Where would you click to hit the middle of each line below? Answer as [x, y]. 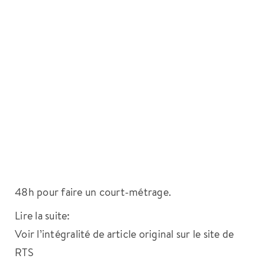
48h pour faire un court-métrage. [93, 191]
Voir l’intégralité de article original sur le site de [125, 233]
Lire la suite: [43, 215]
